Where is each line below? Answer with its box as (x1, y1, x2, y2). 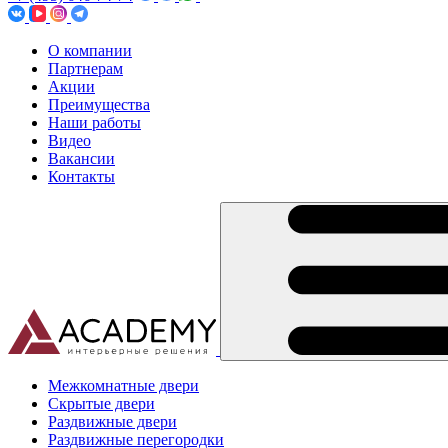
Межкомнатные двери (48, 377, 199, 394)
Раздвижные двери (48, 413, 177, 430)
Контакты (48, 168, 115, 185)
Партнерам (48, 60, 123, 77)
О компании (48, 42, 132, 59)
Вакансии (48, 150, 115, 167)
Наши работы (48, 114, 141, 131)
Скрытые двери (48, 395, 155, 412)
